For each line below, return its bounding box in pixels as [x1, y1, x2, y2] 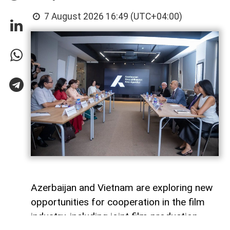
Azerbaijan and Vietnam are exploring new [31, 182, 213, 194]
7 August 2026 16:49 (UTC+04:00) [42, 11, 183, 22]
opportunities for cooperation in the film [31, 196, 205, 208]
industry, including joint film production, [31, 210, 200, 223]
